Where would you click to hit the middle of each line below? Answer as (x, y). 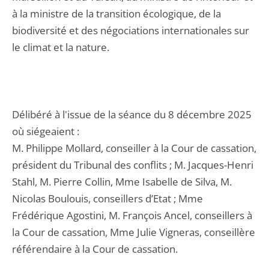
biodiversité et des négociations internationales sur (131, 30)
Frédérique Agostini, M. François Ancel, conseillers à (132, 215)
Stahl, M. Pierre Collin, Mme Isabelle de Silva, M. (122, 182)
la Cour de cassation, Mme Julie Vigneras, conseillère (134, 232)
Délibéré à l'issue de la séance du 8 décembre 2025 (132, 114)
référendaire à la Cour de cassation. (95, 249)
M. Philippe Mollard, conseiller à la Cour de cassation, (134, 148)
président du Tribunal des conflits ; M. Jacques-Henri (133, 165)
